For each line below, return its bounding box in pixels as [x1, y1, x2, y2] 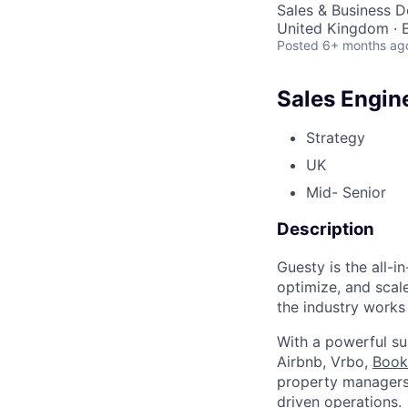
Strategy [306, 128, 365, 148]
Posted [277, 37, 319, 54]
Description [277, 219, 374, 240]
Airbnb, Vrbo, [277, 352, 372, 371]
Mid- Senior [306, 183, 386, 202]
